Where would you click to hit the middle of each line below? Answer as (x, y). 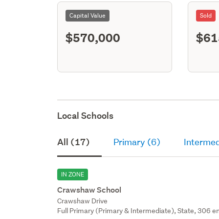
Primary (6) (137, 142)
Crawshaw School (89, 190)
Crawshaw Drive (83, 201)
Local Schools (86, 115)
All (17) (74, 142)
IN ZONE (73, 174)
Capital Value (88, 15)
